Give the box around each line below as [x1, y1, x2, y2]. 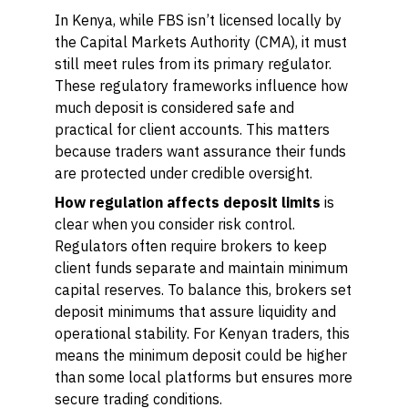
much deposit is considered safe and [55, 98, 294, 117]
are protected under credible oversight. [55, 164, 312, 182]
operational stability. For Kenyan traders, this [55, 324, 350, 342]
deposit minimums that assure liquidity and [55, 302, 336, 321]
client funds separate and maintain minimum [55, 259, 348, 277]
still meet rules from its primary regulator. [55, 55, 331, 73]
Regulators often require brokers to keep [55, 237, 327, 255]
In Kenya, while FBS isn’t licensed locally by [55, 11, 342, 29]
